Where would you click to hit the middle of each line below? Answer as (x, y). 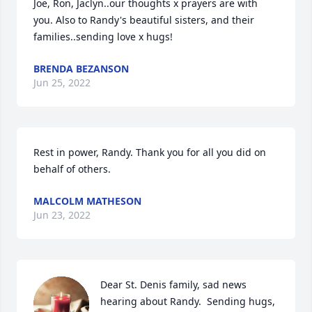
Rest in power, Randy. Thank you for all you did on (150, 152)
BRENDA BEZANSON (81, 69)
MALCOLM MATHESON (87, 201)
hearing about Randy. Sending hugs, (188, 301)
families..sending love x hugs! (103, 37)
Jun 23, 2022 (62, 215)
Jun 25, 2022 (62, 83)
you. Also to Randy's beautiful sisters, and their (144, 20)
